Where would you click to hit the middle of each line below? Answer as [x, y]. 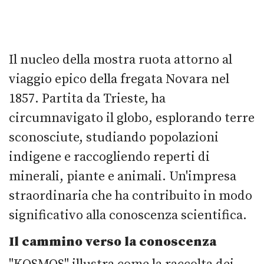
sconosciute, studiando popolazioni [114, 137]
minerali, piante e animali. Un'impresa [123, 176]
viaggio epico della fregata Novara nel [119, 79]
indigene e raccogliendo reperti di [109, 157]
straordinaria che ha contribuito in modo [131, 196]
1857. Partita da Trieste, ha [87, 98]
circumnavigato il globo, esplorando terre [132, 118]
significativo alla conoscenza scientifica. [128, 215]
